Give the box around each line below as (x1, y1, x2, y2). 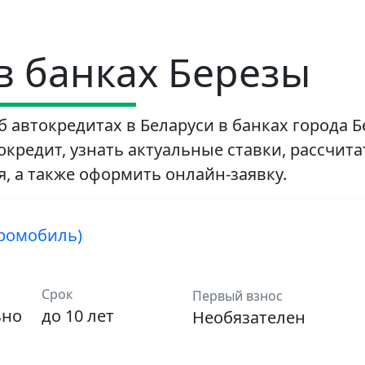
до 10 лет (42, 305, 115, 328)
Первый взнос (191, 287, 283, 306)
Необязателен (191, 306, 306, 329)
